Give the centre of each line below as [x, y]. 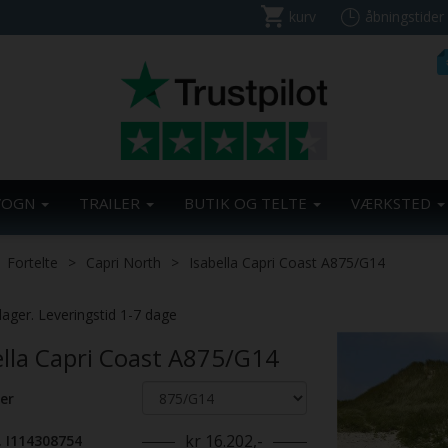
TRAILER [111, 203]
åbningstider [404, 16]
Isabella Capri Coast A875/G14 [287, 262]
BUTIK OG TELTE [247, 203]
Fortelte [32, 262]
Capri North [123, 262]
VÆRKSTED [393, 203]
